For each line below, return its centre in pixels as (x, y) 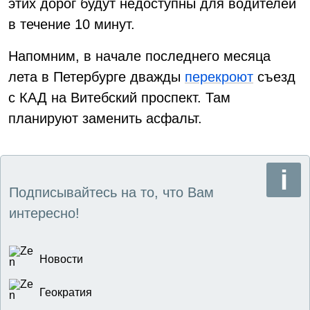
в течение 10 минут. (72, 24)
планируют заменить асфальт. (105, 118)
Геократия (66, 292)
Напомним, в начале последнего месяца (139, 56)
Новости (61, 259)
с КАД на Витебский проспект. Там (119, 98)
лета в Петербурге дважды (97, 77)
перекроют (219, 77)
